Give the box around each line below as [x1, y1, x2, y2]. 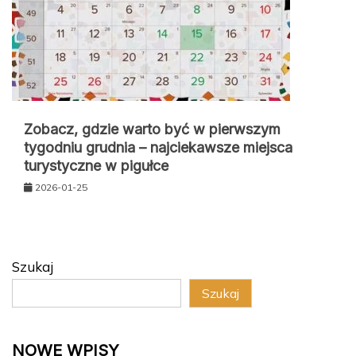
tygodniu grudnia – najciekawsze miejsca [24, 138, 292, 156]
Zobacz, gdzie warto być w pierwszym [24, 120, 281, 137]
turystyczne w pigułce [24, 157, 168, 174]
